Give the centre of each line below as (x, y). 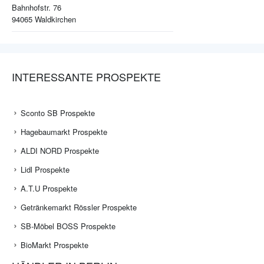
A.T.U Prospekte (49, 189)
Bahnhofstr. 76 (37, 8)
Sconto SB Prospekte (58, 113)
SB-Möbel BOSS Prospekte (68, 226)
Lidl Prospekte (45, 170)
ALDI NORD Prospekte (60, 151)
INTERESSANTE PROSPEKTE (86, 77)
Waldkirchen (55, 19)
